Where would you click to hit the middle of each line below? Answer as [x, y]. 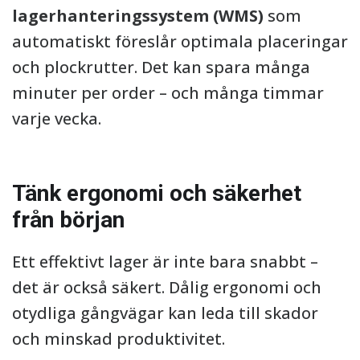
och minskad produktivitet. [119, 339]
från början [68, 220]
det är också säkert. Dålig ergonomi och [167, 287]
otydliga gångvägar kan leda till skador [165, 313]
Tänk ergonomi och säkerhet [157, 193]
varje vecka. [57, 119]
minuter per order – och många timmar [168, 93]
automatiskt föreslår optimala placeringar [180, 41]
